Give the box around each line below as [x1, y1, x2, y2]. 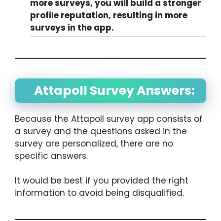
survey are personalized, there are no [15, 137, 173, 149]
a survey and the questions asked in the [15, 125, 187, 137]
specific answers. [15, 149, 88, 162]
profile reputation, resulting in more [30, 9, 187, 21]
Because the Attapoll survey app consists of [15, 112, 203, 125]
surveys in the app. [30, 21, 114, 34]
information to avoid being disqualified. [15, 187, 184, 199]
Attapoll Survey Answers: [34, 81, 195, 99]
